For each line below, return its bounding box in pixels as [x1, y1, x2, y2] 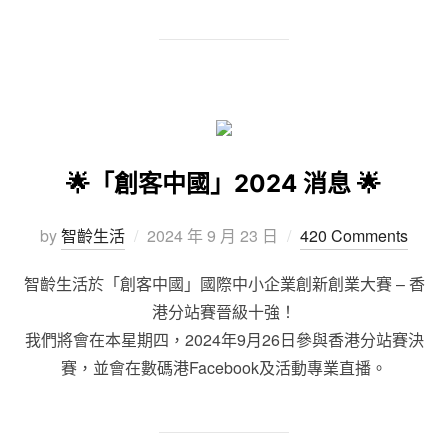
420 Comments [300, 223, 408, 247]
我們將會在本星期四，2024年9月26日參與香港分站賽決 [24, 327, 424, 351]
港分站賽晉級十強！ [152, 299, 296, 323]
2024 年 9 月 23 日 [147, 223, 278, 247]
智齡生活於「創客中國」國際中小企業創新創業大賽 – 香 [23, 271, 425, 295]
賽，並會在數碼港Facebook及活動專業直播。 [61, 355, 387, 379]
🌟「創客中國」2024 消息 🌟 [65, 168, 381, 198]
